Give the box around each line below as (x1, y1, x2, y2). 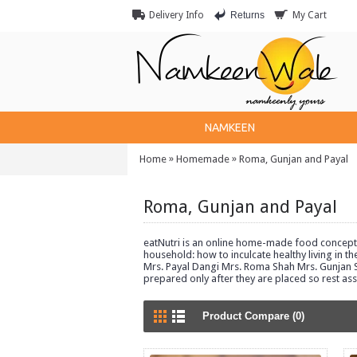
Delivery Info (149, 9, 204, 21)
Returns (230, 9, 265, 21)
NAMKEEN (205, 121, 255, 134)
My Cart (292, 9, 327, 21)
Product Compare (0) (202, 310, 304, 322)
